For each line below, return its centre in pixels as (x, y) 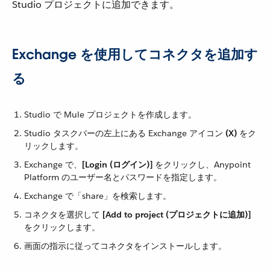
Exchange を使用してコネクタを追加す (135, 55)
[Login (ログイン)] (117, 165)
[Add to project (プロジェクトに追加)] (177, 215)
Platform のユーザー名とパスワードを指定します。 (123, 177)
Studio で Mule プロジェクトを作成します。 (110, 115)
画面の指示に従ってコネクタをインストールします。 (125, 246)
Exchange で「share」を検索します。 (98, 196)
